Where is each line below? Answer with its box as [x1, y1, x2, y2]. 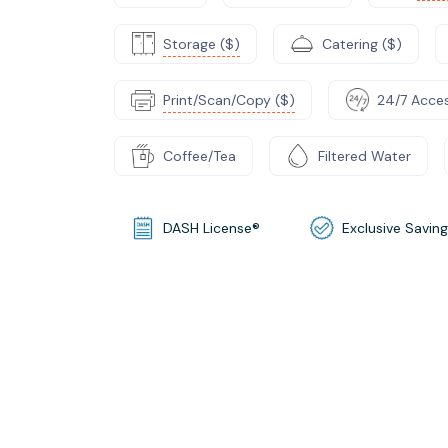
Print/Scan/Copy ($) [163, 90, 295, 109]
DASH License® [163, 218, 260, 237]
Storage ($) [163, 34, 240, 53]
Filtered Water [318, 146, 411, 165]
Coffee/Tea [163, 146, 236, 165]
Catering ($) [322, 34, 402, 53]
